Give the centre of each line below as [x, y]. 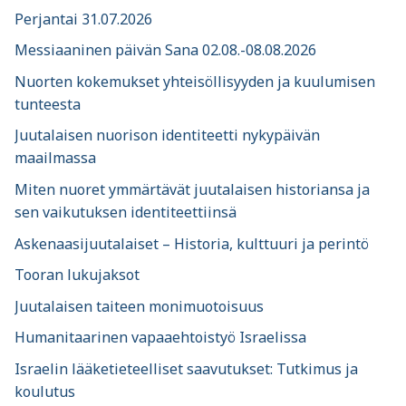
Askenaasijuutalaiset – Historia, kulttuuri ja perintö [192, 243]
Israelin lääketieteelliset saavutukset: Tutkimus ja [186, 369]
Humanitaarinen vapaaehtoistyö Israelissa [160, 338]
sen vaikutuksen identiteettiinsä [126, 213]
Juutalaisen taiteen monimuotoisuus [139, 306]
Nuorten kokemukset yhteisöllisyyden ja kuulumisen [195, 81]
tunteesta [48, 104]
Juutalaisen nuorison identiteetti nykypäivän [167, 135]
